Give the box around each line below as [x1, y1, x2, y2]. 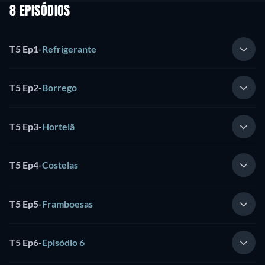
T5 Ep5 [9, 198, 38, 209]
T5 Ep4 [9, 159, 38, 171]
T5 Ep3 [9, 120, 38, 132]
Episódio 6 [42, 237, 85, 248]
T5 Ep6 [9, 237, 38, 248]
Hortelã [42, 120, 75, 132]
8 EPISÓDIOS [9, 5, 70, 19]
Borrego [42, 82, 77, 93]
